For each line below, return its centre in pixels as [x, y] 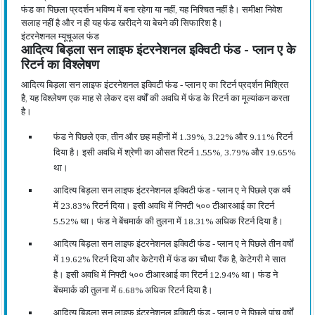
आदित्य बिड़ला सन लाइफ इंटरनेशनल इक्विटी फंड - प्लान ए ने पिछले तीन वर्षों [173, 244]
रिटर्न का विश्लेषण [60, 65]
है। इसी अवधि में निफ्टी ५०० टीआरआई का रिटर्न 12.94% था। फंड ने [166, 275]
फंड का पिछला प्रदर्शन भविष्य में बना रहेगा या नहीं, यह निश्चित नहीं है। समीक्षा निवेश [152, 9]
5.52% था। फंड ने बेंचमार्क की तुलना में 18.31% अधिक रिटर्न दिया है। [168, 221]
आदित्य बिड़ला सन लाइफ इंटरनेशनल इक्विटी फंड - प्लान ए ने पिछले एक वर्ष [172, 190]
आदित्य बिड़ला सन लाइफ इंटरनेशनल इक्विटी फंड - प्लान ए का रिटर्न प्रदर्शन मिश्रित [155, 85]
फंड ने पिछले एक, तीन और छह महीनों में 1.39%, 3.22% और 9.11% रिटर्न [173, 137]
